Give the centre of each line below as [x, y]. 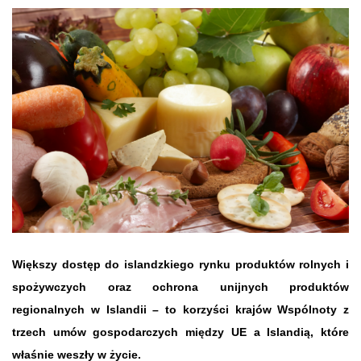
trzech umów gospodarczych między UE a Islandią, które [180, 332]
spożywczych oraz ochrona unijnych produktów [180, 286]
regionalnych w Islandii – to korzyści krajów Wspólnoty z [180, 309]
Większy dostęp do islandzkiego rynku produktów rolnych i [180, 264]
